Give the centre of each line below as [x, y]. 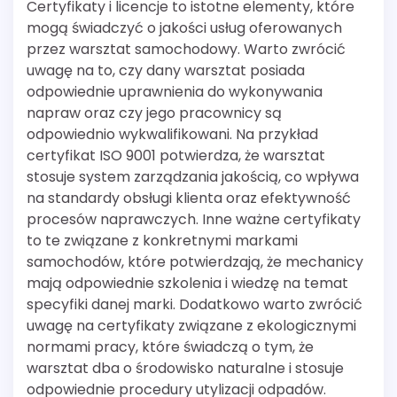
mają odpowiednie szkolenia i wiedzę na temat [187, 283]
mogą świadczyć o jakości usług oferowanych [184, 27]
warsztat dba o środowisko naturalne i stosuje [185, 368]
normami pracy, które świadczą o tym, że [170, 346]
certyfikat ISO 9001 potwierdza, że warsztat [176, 155]
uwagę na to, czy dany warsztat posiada [166, 70]
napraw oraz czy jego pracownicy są [154, 113]
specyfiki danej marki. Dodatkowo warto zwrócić [195, 304]
